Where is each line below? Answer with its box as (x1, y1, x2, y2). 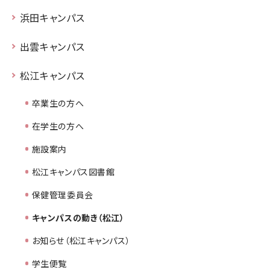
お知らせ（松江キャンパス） (31, 234, 131, 246)
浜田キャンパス (19, 10, 85, 25)
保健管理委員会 (31, 188, 93, 201)
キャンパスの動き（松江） (31, 211, 125, 224)
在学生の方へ (31, 119, 84, 132)
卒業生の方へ (31, 96, 84, 109)
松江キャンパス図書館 (31, 165, 115, 178)
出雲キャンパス (19, 39, 85, 54)
